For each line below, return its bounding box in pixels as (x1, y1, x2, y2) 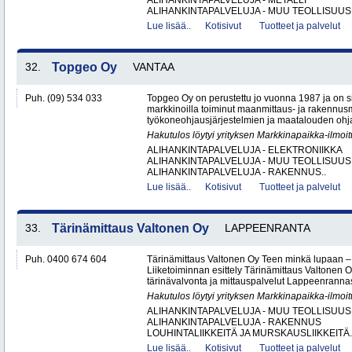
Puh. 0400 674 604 (25, 254, 107, 265)
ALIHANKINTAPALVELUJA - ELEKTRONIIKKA (147, 145, 343, 156)
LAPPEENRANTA (225, 222, 310, 234)
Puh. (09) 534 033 (25, 93, 102, 104)
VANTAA (133, 60, 174, 73)
